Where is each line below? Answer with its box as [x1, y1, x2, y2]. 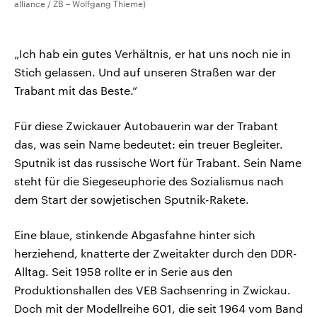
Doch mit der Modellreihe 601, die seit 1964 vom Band [14, 301, 303, 316]
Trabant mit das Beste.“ [14, 83, 137, 98]
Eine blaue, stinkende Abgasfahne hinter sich [14, 228, 255, 242]
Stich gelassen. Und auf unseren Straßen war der [14, 65, 276, 79]
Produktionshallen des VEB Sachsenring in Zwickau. [14, 283, 291, 297]
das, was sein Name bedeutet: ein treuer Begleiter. [14, 137, 283, 151]
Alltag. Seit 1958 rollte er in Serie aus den [14, 265, 233, 279]
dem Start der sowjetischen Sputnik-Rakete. [14, 192, 249, 207]
